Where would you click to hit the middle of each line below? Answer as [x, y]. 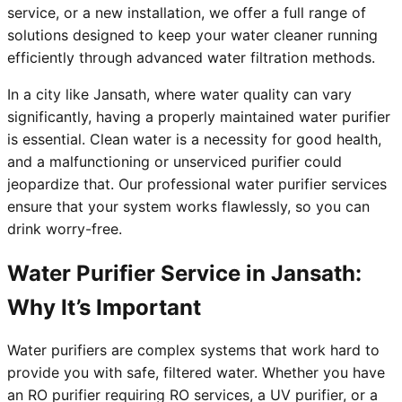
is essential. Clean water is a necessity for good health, [194, 140]
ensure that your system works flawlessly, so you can [188, 207]
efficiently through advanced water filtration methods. [191, 58]
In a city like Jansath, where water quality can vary [179, 95]
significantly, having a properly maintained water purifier [199, 117]
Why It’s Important [104, 308]
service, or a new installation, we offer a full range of [187, 13]
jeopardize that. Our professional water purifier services [197, 184]
